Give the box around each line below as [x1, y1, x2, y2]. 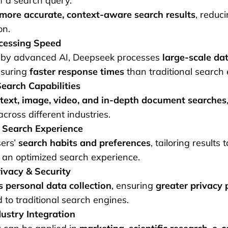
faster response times [30, 66, 124, 78]
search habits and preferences [18, 137, 151, 149]
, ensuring [111, 180, 156, 192]
